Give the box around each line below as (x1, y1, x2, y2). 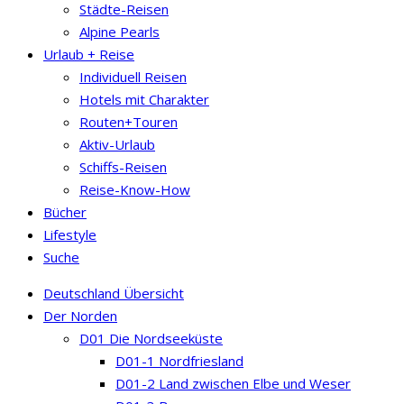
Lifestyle (43, 225, 96, 243)
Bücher (43, 202, 87, 221)
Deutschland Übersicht (43, 283, 184, 302)
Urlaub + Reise (43, 44, 134, 63)
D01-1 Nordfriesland (115, 351, 243, 370)
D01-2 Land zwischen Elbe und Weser (115, 373, 351, 392)
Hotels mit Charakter (79, 89, 209, 108)
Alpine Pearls (79, 22, 160, 41)
